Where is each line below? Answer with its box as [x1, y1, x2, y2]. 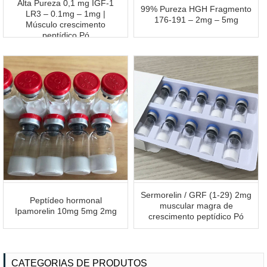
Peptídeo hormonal [29, 195, 102, 206]
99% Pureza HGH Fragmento [141, 4, 252, 14]
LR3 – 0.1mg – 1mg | [26, 9, 106, 19]
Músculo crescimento [26, 20, 106, 30]
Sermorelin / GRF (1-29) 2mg [141, 190, 252, 200]
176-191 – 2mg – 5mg [154, 15, 238, 25]
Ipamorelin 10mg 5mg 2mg [14, 206, 117, 216]
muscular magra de [159, 201, 233, 211]
